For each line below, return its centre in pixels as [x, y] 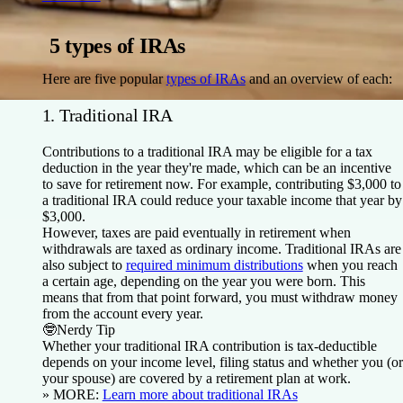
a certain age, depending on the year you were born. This [203, 281]
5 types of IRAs [117, 45]
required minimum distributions [214, 264]
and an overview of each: [318, 78]
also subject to [84, 264]
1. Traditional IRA [107, 115]
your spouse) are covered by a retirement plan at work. [196, 378]
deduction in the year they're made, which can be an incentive [216, 167]
